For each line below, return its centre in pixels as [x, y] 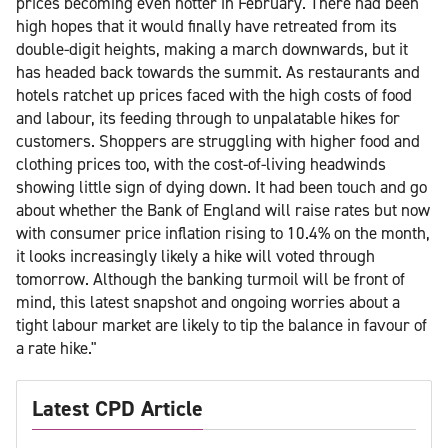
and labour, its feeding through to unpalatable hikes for [208, 117]
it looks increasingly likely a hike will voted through [195, 255]
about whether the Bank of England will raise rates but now [223, 209]
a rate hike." [56, 347]
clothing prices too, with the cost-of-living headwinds [201, 163]
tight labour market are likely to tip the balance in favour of [221, 324]
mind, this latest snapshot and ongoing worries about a [208, 301]
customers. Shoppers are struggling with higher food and [218, 140]
